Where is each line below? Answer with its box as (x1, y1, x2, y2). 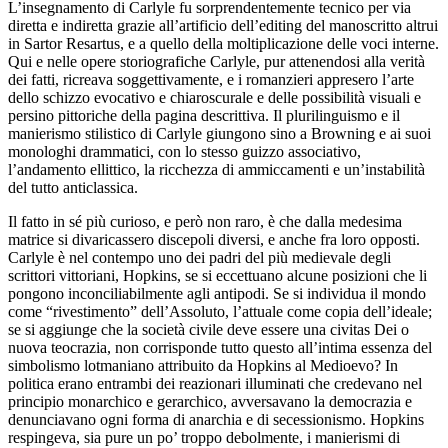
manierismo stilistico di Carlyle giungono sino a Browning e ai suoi (8, 124, 431, 142)
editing (259, 16, 302, 34)
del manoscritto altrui (302, 16, 438, 34)
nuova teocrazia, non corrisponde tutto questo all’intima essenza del (8, 338, 432, 356)
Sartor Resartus (24, 34, 120, 52)
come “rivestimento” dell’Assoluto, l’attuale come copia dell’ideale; (8, 302, 432, 320)
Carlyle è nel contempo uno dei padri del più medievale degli (8, 248, 391, 266)
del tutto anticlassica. (8, 178, 138, 196)
